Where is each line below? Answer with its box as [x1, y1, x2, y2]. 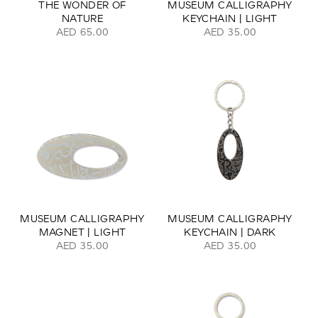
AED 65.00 [55, 26, 109, 38]
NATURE [61, 12, 104, 24]
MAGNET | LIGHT [38, 226, 126, 238]
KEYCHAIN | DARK [184, 226, 276, 238]
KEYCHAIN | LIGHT [182, 12, 278, 24]
